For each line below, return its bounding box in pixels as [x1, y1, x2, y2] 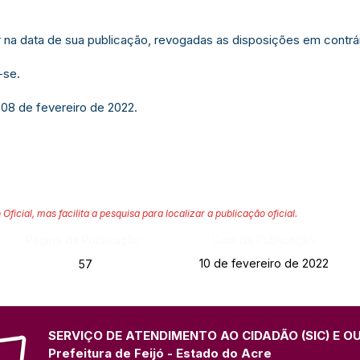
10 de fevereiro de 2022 [199, 256, 329, 270]
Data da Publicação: [211, 233, 317, 247]
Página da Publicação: [25, 233, 143, 247]
